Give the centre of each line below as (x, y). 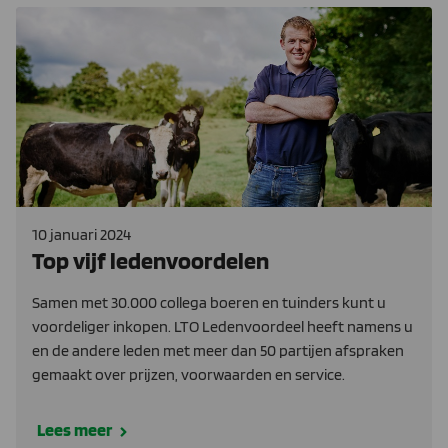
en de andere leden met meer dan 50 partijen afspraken (218, 350)
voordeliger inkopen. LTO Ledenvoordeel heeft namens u (222, 326)
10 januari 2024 (81, 234)
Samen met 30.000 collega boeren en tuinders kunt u (209, 302)
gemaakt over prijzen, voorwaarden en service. (188, 374)
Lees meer (74, 429)
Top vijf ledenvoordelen (150, 260)
